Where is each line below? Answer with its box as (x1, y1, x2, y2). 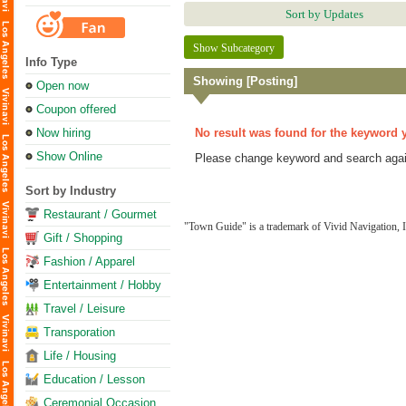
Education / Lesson (43, 372, 145, 386)
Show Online (36, 150, 102, 163)
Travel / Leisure (43, 302, 125, 315)
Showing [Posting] (193, 74, 297, 88)
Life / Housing (43, 349, 116, 362)
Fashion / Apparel (43, 255, 135, 268)
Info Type (25, 55, 77, 69)
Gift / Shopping (43, 231, 122, 245)
